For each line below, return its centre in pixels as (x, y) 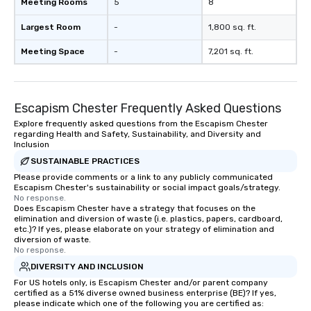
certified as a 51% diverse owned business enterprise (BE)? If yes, (145, 293)
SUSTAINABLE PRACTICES (85, 161)
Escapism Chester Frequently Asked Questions (148, 108)
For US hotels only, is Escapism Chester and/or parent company (141, 283)
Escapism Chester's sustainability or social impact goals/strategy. (147, 187)
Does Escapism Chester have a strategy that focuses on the (135, 208)
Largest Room (51, 27)
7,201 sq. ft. (231, 51)
